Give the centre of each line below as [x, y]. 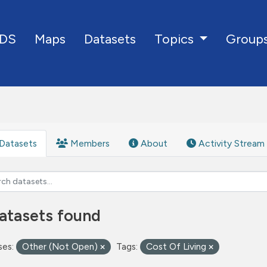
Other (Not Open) [61, 246]
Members [89, 143]
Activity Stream [230, 143]
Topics [175, 39]
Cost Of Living [177, 246]
